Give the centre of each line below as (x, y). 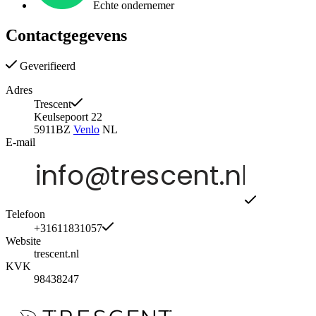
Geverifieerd (46, 66)
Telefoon (25, 214)
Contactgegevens (66, 35)
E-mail (20, 142)
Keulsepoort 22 (68, 117)
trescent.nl (56, 254)
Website (23, 241)
